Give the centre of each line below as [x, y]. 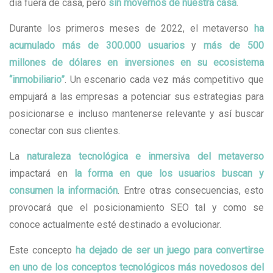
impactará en [42, 174]
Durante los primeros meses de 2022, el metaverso [129, 29]
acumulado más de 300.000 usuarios [97, 46]
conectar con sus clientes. [65, 131]
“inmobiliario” [37, 80]
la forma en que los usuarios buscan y [169, 174]
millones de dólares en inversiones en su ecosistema [136, 63]
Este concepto [42, 250]
